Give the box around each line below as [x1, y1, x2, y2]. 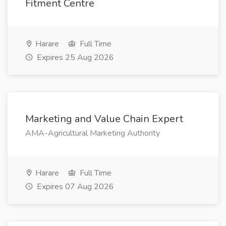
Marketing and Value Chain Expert [25, 112, 183, 126]
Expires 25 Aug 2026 [35, 52, 114, 63]
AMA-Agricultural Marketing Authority [25, 128, 160, 139]
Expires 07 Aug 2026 [35, 181, 114, 192]
